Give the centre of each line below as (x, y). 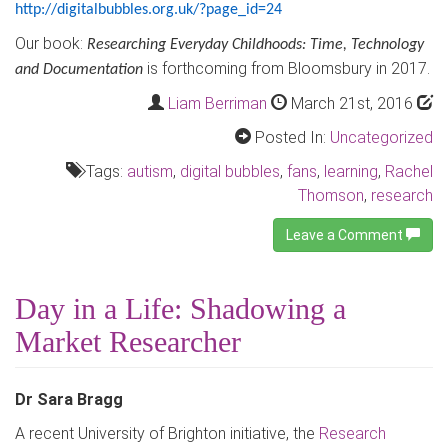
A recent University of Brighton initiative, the (167, 433)
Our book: (51, 43)
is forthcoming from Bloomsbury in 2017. (286, 68)
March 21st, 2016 (352, 103)
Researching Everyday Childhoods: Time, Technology (255, 45)
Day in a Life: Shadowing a (180, 308)
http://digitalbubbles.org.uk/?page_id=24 (148, 10)
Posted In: (290, 137)
